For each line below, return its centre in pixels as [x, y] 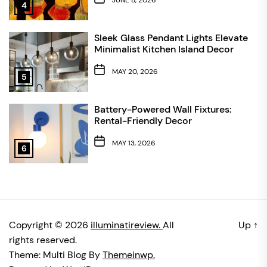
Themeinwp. [129, 255]
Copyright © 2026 [50, 225]
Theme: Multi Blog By [56, 255]
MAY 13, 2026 [133, 143]
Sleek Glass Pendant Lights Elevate [171, 38]
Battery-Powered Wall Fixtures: [163, 110]
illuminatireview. [127, 225]
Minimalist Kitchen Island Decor [164, 49]
